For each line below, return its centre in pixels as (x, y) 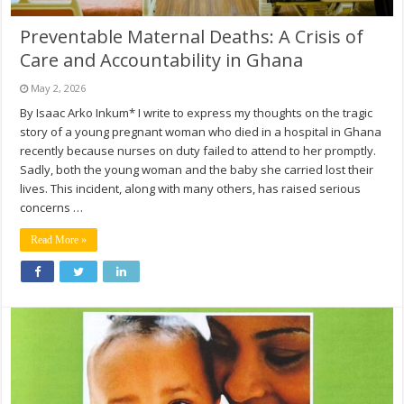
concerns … (52, 207)
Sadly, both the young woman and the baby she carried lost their (197, 169)
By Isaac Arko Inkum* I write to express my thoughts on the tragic (197, 112)
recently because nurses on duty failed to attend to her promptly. (198, 150)
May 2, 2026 (59, 87)
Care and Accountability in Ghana (162, 60)
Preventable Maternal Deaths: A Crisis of (192, 36)
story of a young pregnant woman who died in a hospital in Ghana (201, 131)
